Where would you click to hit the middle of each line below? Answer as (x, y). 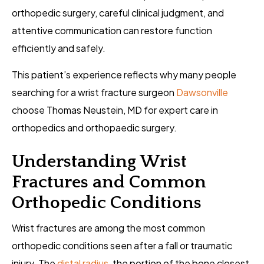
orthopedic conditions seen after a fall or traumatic (122, 246)
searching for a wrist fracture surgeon (94, 93)
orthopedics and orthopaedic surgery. (94, 128)
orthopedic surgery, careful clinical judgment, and (118, 13)
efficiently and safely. (59, 48)
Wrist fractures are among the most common (108, 228)
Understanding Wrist (99, 162)
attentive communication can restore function (112, 31)
